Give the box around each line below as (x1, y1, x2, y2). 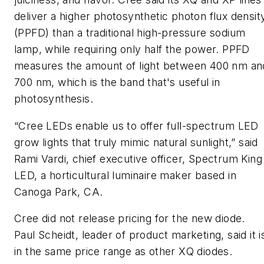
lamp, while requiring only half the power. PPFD (14, 43, 250, 56)
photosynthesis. (14, 93, 93, 105)
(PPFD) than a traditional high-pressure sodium (14, 27, 246, 39)
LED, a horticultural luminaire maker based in (14, 169, 236, 181)
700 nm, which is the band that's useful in (14, 76, 220, 89)
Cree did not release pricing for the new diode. (14, 212, 245, 225)
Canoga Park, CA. (14, 185, 103, 198)
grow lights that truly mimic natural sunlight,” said (14, 136, 258, 148)
